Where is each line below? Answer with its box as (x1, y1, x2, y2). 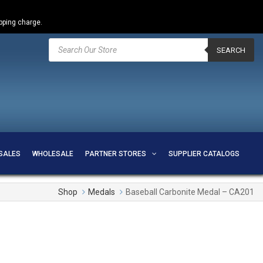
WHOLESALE (32, 150, 73, 158)
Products (48, 36, 82, 46)
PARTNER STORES (85, 150, 146, 158)
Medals (88, 187, 115, 197)
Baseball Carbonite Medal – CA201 (126, 187, 254, 197)
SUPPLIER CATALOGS (168, 150, 240, 158)
